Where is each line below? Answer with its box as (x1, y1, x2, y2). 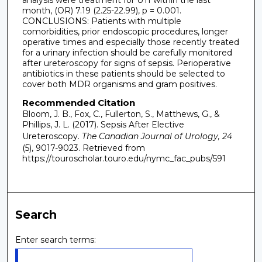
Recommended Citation (22, 97, 135, 109)
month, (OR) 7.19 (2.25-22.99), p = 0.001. (22, 5, 181, 16)
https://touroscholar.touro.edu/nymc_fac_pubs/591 (22, 153, 226, 164)
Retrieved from (82, 143, 145, 154)
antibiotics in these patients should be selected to (22, 68, 225, 79)
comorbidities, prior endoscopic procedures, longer (22, 26, 228, 37)
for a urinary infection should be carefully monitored (22, 47, 232, 58)
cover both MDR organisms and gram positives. (22, 78, 217, 89)
